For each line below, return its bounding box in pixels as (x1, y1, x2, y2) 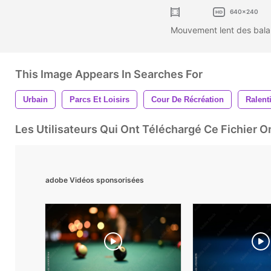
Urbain (23, 94, 48, 104)
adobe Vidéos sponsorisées (45, 175, 144, 184)
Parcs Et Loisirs (70, 94, 129, 104)
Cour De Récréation (151, 94, 224, 104)
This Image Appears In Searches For (15, 67, 203, 80)
